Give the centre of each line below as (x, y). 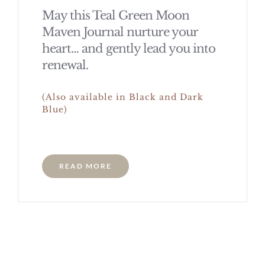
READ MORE (85, 166)
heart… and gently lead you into (128, 48)
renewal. (65, 65)
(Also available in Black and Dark (122, 97)
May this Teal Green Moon (115, 15)
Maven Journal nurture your (119, 32)
